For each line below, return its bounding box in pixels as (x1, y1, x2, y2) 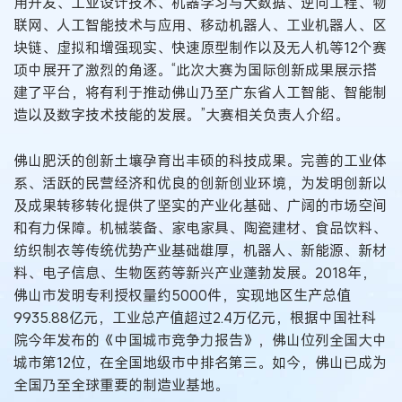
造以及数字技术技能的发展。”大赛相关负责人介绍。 (13, 105, 349, 126)
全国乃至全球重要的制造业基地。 (13, 374, 229, 395)
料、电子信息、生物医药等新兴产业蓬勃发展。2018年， (13, 262, 376, 283)
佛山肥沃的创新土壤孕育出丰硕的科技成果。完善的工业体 (13, 150, 387, 170)
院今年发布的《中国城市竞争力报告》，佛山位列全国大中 (13, 329, 387, 350)
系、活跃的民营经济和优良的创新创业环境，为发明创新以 (13, 172, 387, 193)
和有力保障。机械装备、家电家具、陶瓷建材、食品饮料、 (13, 217, 387, 238)
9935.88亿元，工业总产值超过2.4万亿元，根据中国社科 (13, 307, 376, 328)
